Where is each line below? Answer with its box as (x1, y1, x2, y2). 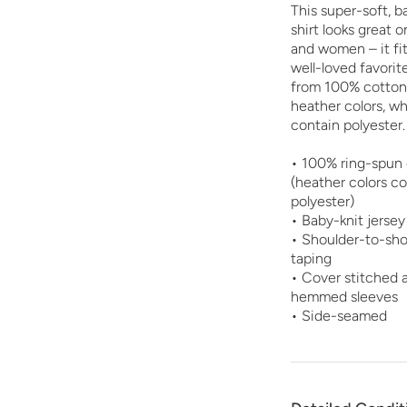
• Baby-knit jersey (291, 212, 405, 230)
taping (291, 250, 332, 268)
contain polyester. (291, 116, 405, 134)
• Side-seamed (291, 307, 387, 325)
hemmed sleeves (291, 288, 398, 306)
